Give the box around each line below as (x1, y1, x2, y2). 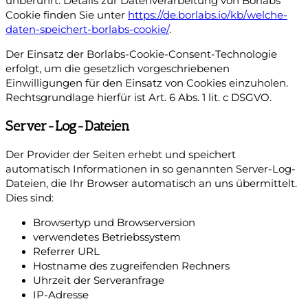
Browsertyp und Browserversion (33, 216, 195, 229)
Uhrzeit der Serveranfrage (33, 274, 164, 287)
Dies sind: (5, 192, 54, 205)
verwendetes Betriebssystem (33, 230, 181, 243)
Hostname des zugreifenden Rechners (33, 259, 230, 272)
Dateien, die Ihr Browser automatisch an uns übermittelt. (5, 177, 297, 190)
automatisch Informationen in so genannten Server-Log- (5, 163, 296, 176)
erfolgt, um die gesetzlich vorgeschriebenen (5, 62, 230, 75)
